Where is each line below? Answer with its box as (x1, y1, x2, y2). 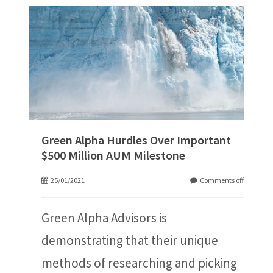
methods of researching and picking (41, 255, 237, 272)
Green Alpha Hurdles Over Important (41, 132, 231, 148)
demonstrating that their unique (41, 232, 218, 249)
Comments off (200, 175, 244, 185)
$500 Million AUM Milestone (41, 147, 185, 163)
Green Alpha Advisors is (41, 210, 167, 227)
